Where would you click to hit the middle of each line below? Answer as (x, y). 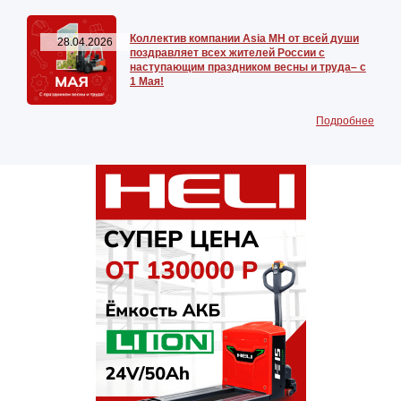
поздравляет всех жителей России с (227, 53)
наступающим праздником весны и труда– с (248, 67)
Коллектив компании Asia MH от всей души (244, 38)
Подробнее (345, 121)
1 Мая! (147, 81)
